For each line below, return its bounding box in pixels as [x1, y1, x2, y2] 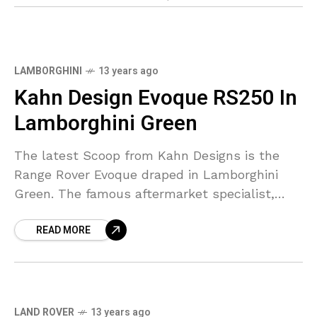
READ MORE [36, 223, 91, 238]
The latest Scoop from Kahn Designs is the [14, 148, 279, 163]
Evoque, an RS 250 [14, 224, 127, 240]
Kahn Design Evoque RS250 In [14, 83, 297, 115]
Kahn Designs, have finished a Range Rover [14, 205, 277, 221]
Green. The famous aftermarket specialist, [14, 186, 275, 202]
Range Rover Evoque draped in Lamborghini [14, 167, 278, 183]
